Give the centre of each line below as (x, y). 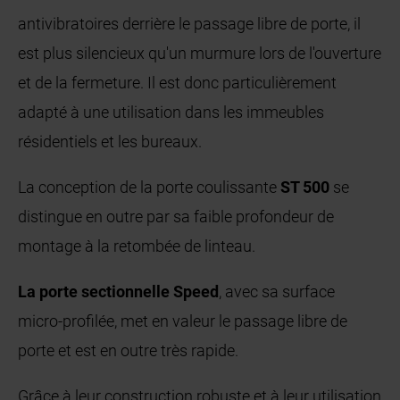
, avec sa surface (277, 292)
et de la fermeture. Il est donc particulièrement (178, 83)
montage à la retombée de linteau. (137, 246)
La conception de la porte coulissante (150, 187)
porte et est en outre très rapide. (129, 351)
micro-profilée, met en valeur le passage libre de (183, 321)
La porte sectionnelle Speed (119, 292)
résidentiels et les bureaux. (110, 142)
